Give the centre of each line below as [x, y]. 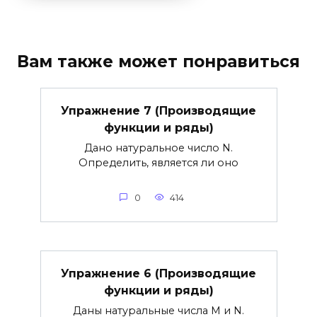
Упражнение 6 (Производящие [158, 273]
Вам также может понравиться [158, 61]
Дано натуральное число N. [158, 148]
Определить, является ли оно [158, 163]
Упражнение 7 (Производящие [158, 110]
